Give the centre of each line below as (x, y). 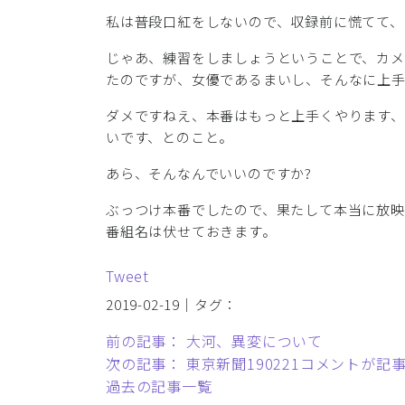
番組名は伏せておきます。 (191, 231)
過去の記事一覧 (159, 386)
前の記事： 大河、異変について (215, 341)
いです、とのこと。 (170, 137)
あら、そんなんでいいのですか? (209, 174)
